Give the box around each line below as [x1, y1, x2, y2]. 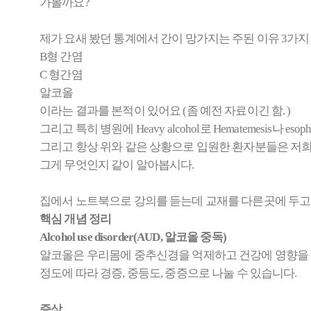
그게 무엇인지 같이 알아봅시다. [40, 158, 194, 171]
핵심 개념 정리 [40, 212, 112, 226]
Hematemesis [212, 122, 272, 135]
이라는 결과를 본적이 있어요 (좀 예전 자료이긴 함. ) [40, 104, 291, 117]
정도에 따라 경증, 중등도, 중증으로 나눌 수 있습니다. [40, 267, 297, 280]
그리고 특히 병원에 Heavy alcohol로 [40, 122, 213, 135]
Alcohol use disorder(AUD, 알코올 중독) [40, 230, 226, 244]
